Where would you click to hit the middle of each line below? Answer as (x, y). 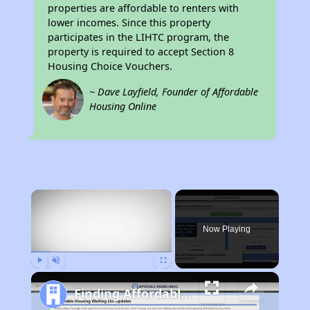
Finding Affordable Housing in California (185, 293)
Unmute (66, 275)
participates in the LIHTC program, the (139, 37)
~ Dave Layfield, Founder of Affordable (174, 92)
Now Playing (227, 229)
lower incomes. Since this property (129, 22)
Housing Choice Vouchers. (110, 66)
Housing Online (123, 106)
